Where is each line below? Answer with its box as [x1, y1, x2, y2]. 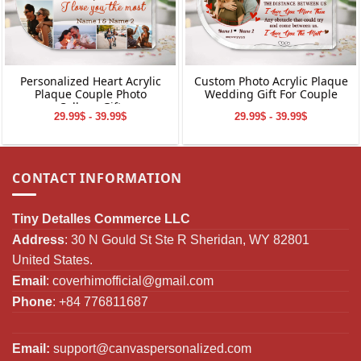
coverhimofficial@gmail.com [52, 273, 214, 288]
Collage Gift [59, 99, 122, 115]
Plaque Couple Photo [34, 86, 147, 102]
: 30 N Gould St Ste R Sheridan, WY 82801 [64, 232, 309, 247]
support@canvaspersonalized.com [53, 341, 251, 355]
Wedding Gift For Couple [204, 86, 338, 102]
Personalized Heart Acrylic [19, 73, 161, 89]
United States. [12, 252, 93, 267]
